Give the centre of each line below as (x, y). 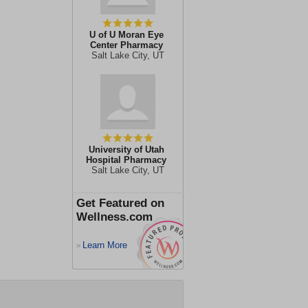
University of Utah (126, 150)
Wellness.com (114, 217)
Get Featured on (120, 203)
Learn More (105, 245)
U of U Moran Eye (126, 35)
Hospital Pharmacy (126, 160)
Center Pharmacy (126, 45)
